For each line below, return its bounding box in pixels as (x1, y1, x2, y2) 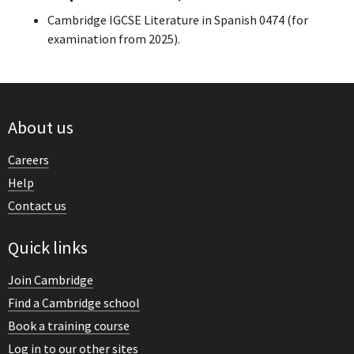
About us (8, 116, 73, 139)
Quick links (8, 236, 88, 259)
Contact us (8, 198, 66, 214)
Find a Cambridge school (8, 295, 140, 311)
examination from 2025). (47, 31, 180, 47)
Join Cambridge (8, 272, 93, 288)
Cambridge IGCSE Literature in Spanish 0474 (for (47, 12, 308, 28)
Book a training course (8, 318, 130, 334)
